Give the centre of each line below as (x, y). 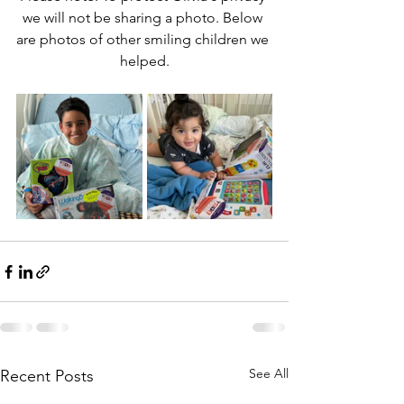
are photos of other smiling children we (144, 39)
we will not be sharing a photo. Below (144, 18)
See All (269, 373)
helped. (144, 61)
